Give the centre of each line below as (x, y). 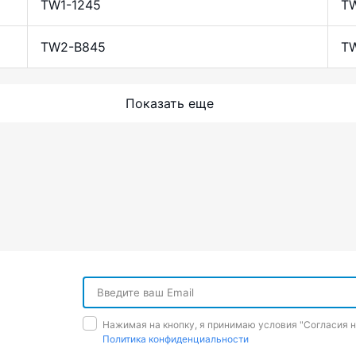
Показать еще (169, 104)
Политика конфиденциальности (176, 339)
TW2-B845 (73, 47)
